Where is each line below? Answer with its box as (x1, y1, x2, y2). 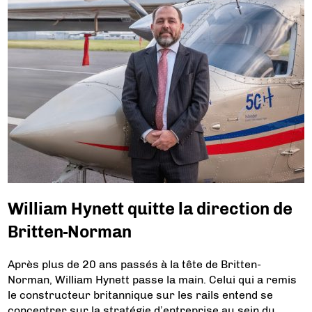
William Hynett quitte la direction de (8, 198, 293, 219)
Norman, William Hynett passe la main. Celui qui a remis (8, 273, 297, 286)
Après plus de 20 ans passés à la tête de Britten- (8, 258, 262, 271)
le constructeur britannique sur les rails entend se (8, 288, 274, 302)
